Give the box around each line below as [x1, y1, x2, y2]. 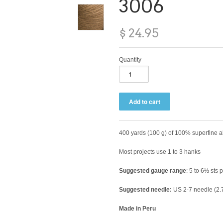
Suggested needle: [119, 186, 172, 193]
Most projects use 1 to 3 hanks [119, 148, 201, 155]
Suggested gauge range [119, 167, 186, 174]
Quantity [119, 56, 141, 63]
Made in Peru [119, 205, 156, 212]
